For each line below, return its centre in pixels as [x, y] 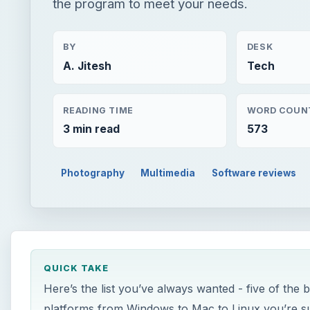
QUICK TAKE [76, 268]
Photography [92, 173]
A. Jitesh [88, 66]
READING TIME [98, 110]
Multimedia [168, 173]
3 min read [92, 129]
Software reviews [254, 173]
